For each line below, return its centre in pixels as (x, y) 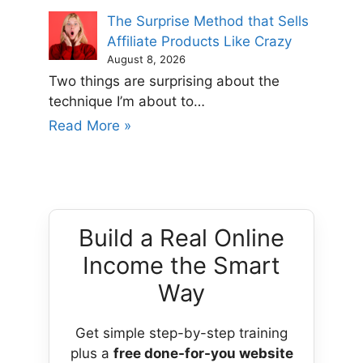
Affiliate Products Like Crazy (199, 42)
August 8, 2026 (146, 60)
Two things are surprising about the (164, 81)
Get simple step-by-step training (181, 333)
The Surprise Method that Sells (208, 21)
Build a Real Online (181, 238)
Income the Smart (181, 266)
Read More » (90, 126)
